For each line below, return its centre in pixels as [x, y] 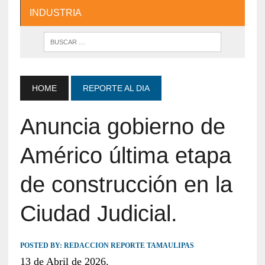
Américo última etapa [125, 155]
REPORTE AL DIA [116, 88]
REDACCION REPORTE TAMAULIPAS [129, 245]
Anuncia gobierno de [122, 126]
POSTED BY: [42, 245]
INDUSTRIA [55, 12]
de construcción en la [126, 184]
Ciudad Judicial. [98, 213]
